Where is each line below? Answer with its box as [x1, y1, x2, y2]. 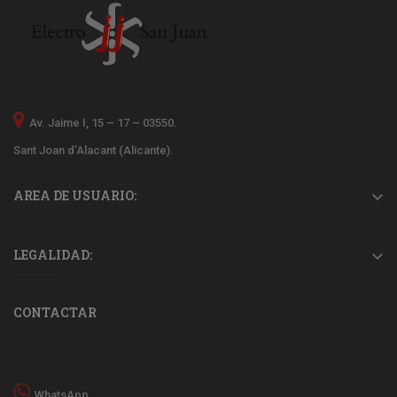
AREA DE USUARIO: [13, 187, 136, 205]
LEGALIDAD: [13, 246, 92, 264]
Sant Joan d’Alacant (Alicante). [13, 144, 174, 158]
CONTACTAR [13, 304, 97, 322]
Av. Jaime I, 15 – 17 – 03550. [29, 116, 177, 130]
